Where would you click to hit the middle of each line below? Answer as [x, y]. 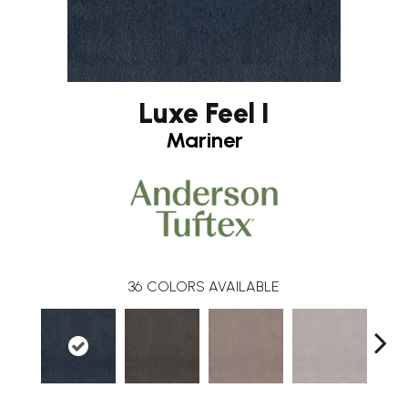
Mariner [204, 139]
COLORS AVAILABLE [213, 286]
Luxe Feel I [204, 113]
